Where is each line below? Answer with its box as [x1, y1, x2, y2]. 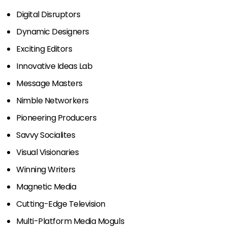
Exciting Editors [16, 43, 72, 55]
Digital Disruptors [16, 8, 81, 20]
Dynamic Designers [16, 25, 89, 37]
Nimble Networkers [16, 94, 105, 106]
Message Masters [16, 77, 83, 89]
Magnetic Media [16, 180, 98, 193]
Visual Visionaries [16, 146, 93, 158]
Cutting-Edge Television [16, 198, 113, 210]
